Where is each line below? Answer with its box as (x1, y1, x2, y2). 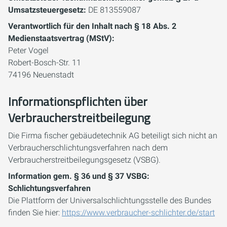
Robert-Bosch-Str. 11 (8, 58, 81, 67)
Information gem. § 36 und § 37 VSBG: (8, 171, 149, 181)
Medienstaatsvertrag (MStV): (8, 33, 115, 43)
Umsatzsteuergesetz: (8, 5, 86, 15)
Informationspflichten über (8, 92, 147, 110)
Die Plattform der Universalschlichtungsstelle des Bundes (8, 196, 211, 205)
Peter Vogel (8, 46, 49, 55)
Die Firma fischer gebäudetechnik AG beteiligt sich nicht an (8, 131, 217, 140)
